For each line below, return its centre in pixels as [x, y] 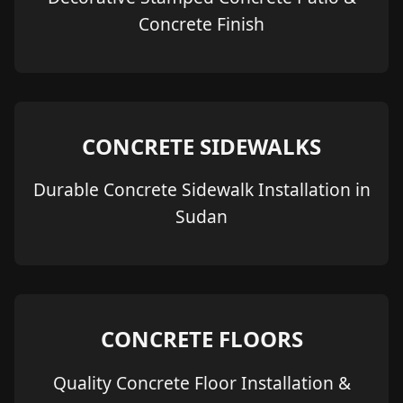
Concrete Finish [201, 23]
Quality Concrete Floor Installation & [201, 382]
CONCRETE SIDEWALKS [201, 147]
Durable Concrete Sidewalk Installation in [201, 190]
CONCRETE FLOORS [201, 339]
